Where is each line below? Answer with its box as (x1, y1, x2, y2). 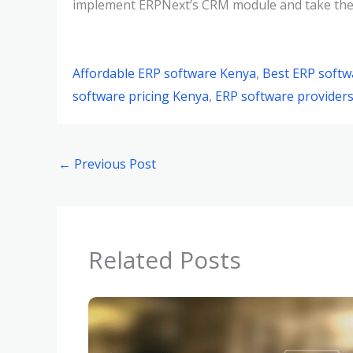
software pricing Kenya (72, 87, 209, 105)
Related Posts (88, 243, 241, 277)
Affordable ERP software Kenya (72, 65, 256, 82)
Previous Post (71, 155, 156, 173)
